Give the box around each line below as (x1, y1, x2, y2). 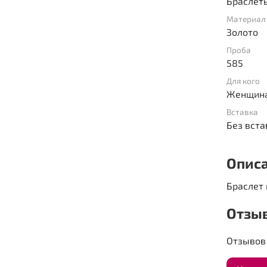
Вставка (226, 106, 259, 117)
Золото (226, 26, 259, 38)
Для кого (226, 75, 260, 86)
